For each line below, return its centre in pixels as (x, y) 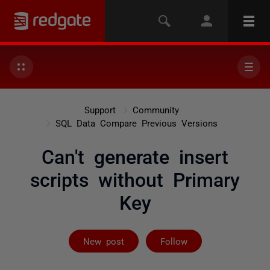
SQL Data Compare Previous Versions (136, 123)
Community (155, 109)
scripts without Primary (135, 178)
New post (103, 241)
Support (100, 109)
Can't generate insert (135, 155)
